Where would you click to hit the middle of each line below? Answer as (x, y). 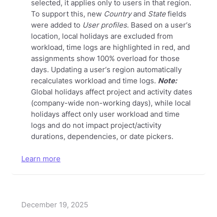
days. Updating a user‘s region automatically (106, 70)
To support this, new (67, 14)
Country (117, 14)
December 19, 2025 (55, 204)
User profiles (105, 25)
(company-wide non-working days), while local (111, 103)
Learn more (41, 159)
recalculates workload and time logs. (93, 81)
